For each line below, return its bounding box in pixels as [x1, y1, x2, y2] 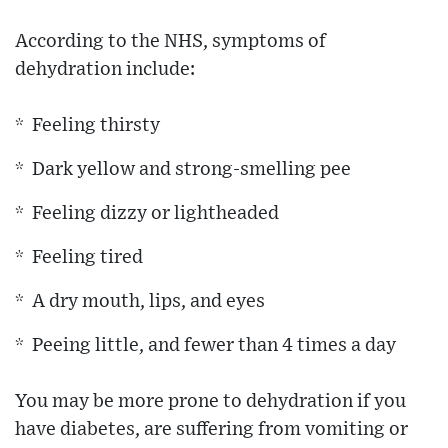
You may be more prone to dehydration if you [15, 392, 406, 412]
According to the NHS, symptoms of [15, 32, 326, 52]
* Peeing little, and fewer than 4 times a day [15, 336, 396, 356]
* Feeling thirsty [15, 116, 160, 136]
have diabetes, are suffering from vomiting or [15, 420, 408, 440]
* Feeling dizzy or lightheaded [15, 204, 279, 224]
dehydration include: [15, 60, 195, 80]
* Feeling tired [15, 248, 143, 268]
